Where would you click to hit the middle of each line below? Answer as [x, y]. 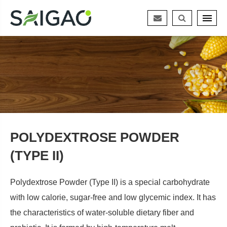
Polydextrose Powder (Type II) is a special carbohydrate [110, 182]
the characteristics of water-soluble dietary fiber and [102, 212]
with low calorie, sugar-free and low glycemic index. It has [113, 197]
